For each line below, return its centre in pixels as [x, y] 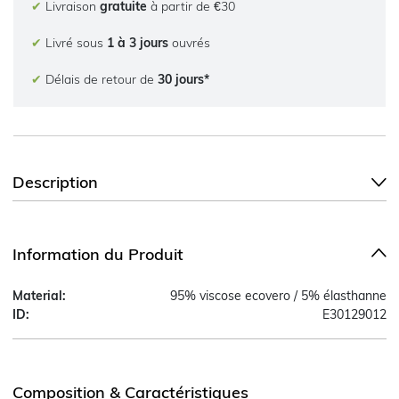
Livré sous [74, 42]
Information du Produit [98, 254]
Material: [39, 295]
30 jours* [183, 79]
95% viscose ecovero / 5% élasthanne [278, 295]
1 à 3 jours [138, 42]
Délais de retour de [100, 79]
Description [55, 182]
